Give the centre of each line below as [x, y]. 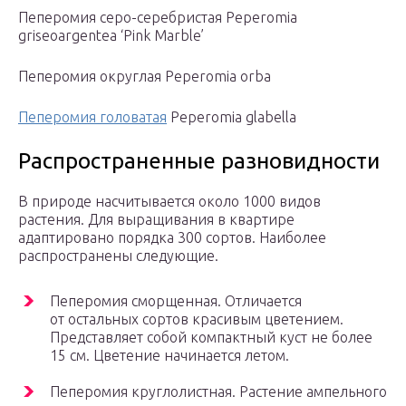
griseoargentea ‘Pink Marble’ [111, 36]
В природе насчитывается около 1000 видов [169, 202]
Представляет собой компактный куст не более [211, 338]
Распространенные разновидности [199, 161]
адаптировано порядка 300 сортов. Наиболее [172, 238]
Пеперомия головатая [92, 117]
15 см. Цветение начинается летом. [169, 356]
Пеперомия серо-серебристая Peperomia [158, 18]
